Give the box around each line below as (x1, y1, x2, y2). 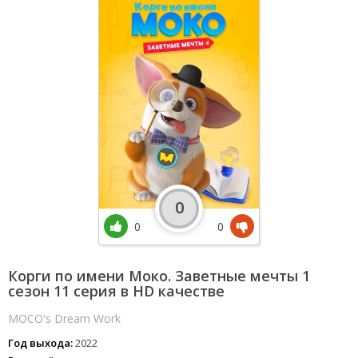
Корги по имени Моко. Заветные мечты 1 (8, 266, 310, 285)
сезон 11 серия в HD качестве (8, 281, 225, 300)
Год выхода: (8, 336, 73, 350)
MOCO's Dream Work (8, 311, 121, 326)
